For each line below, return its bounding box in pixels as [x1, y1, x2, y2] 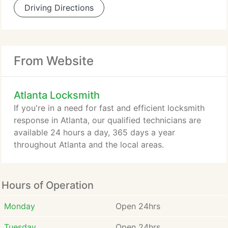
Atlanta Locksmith [14, 89, 100, 101]
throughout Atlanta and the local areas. [14, 139, 164, 150]
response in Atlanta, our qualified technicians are [14, 115, 201, 125]
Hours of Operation [2, 179, 94, 191]
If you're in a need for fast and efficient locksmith [14, 103, 205, 113]
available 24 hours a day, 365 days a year [14, 127, 175, 137]
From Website [14, 53, 94, 68]
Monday [4, 201, 35, 211]
